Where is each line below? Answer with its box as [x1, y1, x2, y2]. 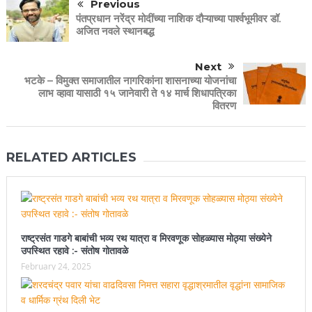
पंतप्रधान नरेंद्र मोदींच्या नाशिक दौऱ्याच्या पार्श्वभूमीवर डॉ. [75, 12, 281, 26]
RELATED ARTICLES [6, 150, 136, 166]
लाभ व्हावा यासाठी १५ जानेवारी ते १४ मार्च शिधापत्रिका [38, 86, 237, 100]
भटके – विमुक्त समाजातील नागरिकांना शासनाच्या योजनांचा [24, 74, 237, 88]
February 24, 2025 [20, 260, 91, 272]
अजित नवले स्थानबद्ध [75, 24, 154, 38]
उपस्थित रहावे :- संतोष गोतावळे [20, 244, 131, 258]
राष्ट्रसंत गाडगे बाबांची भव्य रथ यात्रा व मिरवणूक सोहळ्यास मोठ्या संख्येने [20, 232, 272, 245]
